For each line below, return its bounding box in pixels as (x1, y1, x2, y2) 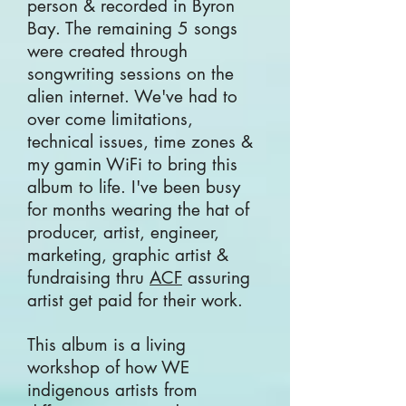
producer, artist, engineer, (27, 221, 219, 244)
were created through (27, 40, 188, 63)
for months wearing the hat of (27, 198, 249, 221)
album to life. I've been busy (27, 176, 240, 198)
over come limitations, (27, 108, 193, 130)
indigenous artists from (27, 379, 198, 401)
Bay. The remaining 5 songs (27, 17, 237, 40)
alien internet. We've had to (27, 85, 237, 108)
